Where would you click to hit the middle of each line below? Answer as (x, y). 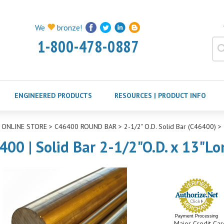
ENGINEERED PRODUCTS (53, 95)
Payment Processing (196, 216)
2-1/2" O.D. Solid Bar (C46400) (170, 126)
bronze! (68, 28)
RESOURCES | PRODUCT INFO (160, 95)
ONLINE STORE (24, 126)
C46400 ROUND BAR (85, 126)
